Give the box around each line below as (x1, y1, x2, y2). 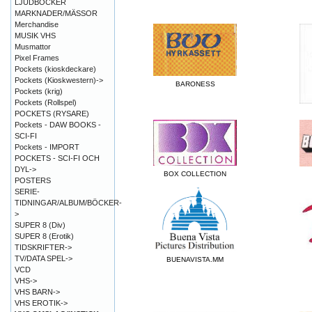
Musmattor (15, 42, 51, 51)
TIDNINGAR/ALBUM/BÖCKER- (15, 198, 122, 207)
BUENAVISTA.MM (166, 256, 224, 264)
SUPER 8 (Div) (15, 221, 65, 229)
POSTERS (15, 176, 51, 185)
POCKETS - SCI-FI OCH (15, 154, 100, 162)
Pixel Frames (15, 54, 59, 62)
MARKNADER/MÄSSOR (15, 9, 97, 17)
